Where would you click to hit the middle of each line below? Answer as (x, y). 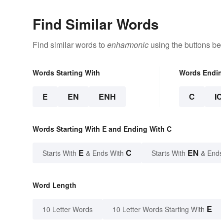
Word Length (55, 185)
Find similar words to (70, 44)
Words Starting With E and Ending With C (102, 129)
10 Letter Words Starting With (159, 209)
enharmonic (128, 44)
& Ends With (105, 153)
